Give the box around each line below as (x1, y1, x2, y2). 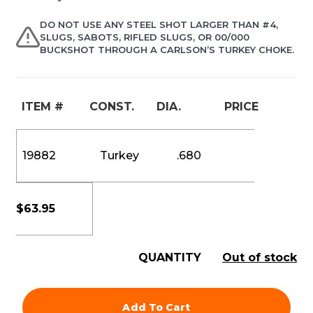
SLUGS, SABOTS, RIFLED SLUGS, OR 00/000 (39, 31, 249, 43)
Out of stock (222, 251, 297, 265)
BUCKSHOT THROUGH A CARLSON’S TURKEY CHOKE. (39, 44, 294, 56)
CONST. (89, 100, 134, 114)
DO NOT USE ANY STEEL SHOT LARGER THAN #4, (39, 19, 278, 31)
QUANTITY (138, 251, 201, 265)
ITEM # (22, 100, 64, 114)
